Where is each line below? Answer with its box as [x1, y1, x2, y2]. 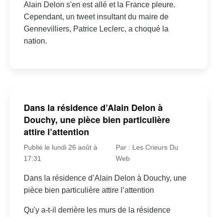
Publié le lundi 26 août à [23, 143, 97, 152]
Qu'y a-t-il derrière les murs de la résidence [23, 206, 170, 215]
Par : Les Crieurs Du [115, 143, 178, 152]
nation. [23, 36, 47, 45]
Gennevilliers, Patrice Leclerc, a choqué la [23, 24, 169, 33]
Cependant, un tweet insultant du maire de [23, 12, 169, 21]
